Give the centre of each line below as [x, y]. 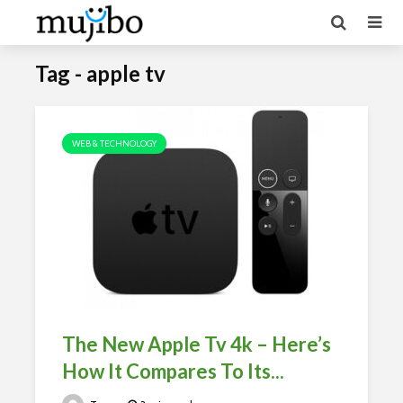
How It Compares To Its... [173, 371]
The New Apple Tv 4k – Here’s [197, 344]
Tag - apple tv [100, 73]
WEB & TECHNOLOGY [114, 143]
